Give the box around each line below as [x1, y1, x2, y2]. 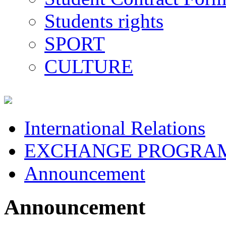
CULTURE [44, 55, 133, 77]
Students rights [44, 10, 163, 32]
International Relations [24, 117, 205, 139]
